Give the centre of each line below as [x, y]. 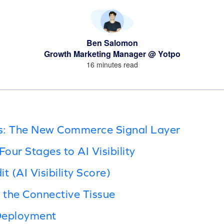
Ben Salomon [112, 42]
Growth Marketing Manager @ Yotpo [112, 53]
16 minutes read [112, 64]
